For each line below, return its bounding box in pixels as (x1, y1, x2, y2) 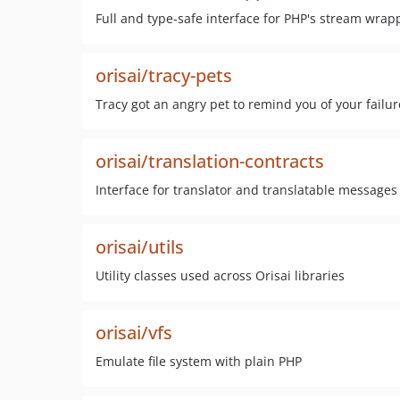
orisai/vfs (96, 321, 172, 345)
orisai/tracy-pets (96, 63, 232, 87)
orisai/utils (96, 235, 184, 259)
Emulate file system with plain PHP (96, 353, 302, 370)
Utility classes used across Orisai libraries (96, 267, 345, 284)
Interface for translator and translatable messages (96, 181, 397, 198)
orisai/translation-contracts (96, 149, 324, 173)
